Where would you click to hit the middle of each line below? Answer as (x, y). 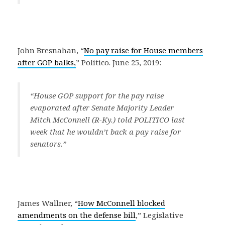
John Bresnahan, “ (51, 50)
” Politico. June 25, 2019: (119, 62)
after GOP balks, (47, 62)
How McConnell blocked (122, 203)
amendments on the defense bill (77, 215)
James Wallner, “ (48, 203)
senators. (46, 144)
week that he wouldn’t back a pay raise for (105, 132)
